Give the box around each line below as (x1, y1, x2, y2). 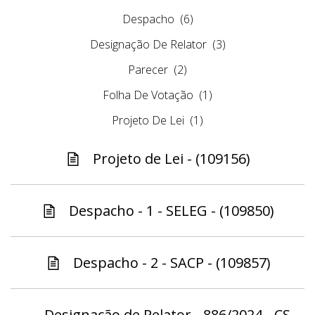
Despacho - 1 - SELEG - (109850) (69, 201, 274, 221)
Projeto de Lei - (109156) (93, 149, 250, 169)
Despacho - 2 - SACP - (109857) (72, 253, 271, 273)
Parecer (128, 62, 168, 78)
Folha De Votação (103, 87, 193, 103)
